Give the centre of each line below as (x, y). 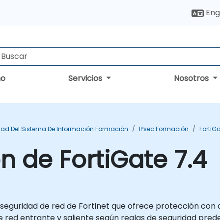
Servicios (86, 78)
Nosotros (192, 78)
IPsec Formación (164, 129)
